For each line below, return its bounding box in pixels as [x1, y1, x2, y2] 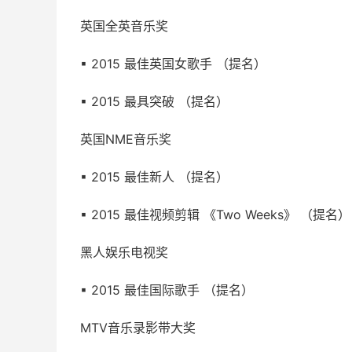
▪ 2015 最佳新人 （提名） [80, 169, 229, 185]
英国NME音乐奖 [80, 131, 171, 147]
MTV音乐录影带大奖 [80, 320, 196, 335]
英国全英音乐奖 [80, 18, 168, 34]
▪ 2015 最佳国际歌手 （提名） [80, 282, 254, 298]
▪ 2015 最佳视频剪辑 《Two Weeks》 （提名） [80, 207, 350, 222]
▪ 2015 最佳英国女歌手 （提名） [80, 56, 266, 71]
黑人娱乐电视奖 [80, 244, 168, 260]
